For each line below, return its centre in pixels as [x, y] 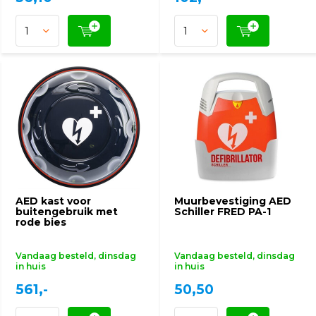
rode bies [41, 222]
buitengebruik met [67, 212]
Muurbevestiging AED [233, 201]
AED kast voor [53, 201]
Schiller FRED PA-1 [223, 212]
